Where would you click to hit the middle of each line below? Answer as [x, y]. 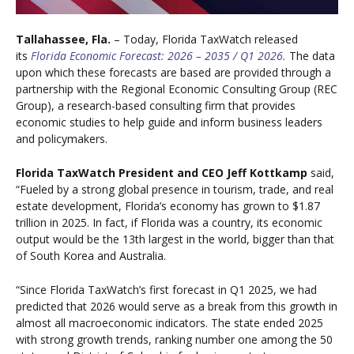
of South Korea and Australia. [91, 256]
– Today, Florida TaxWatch [183, 39]
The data [311, 55]
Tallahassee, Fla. [63, 39]
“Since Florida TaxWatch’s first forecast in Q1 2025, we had [166, 290]
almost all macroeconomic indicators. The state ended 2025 [169, 323]
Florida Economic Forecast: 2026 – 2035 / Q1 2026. [158, 55]
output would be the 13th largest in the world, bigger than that [175, 239]
